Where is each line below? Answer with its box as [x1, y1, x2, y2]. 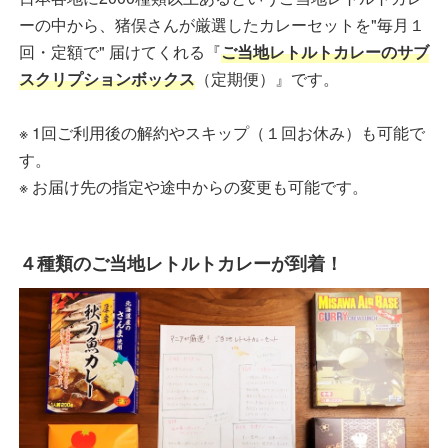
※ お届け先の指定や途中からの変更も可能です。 [19, 175, 372, 199]
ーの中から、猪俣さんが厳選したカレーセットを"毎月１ [19, 13, 425, 37]
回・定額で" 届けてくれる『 [19, 40, 221, 64]
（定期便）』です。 [195, 67, 343, 91]
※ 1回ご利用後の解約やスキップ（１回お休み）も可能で [19, 121, 425, 145]
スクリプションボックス [19, 67, 195, 91]
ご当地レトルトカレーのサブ [221, 40, 429, 64]
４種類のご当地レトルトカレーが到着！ [19, 250, 343, 277]
